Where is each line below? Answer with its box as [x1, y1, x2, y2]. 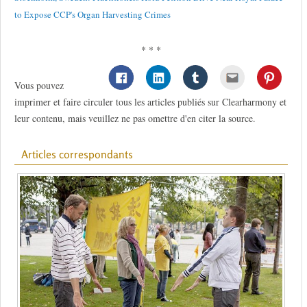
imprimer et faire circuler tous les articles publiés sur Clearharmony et [14, 95, 286, 109]
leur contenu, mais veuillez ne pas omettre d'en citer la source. [14, 112, 256, 125]
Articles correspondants [21, 147, 133, 162]
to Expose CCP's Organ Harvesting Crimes [14, 8, 171, 21]
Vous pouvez [14, 79, 64, 93]
